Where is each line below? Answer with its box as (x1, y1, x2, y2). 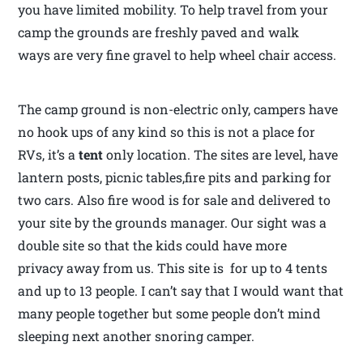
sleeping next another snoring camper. (18, 327, 255, 344)
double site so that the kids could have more (18, 236, 288, 254)
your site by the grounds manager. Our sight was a (18, 213, 327, 231)
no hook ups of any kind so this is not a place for (18, 122, 316, 140)
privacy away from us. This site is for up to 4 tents (18, 258, 328, 276)
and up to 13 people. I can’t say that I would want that (18, 281, 344, 299)
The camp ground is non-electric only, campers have (18, 100, 339, 117)
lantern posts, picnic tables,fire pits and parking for (18, 168, 332, 186)
